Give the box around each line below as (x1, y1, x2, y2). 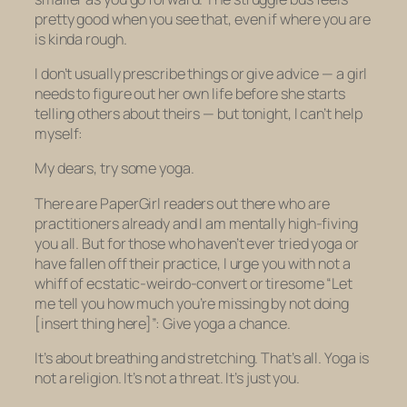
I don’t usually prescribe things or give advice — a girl (35, 64, 368, 84)
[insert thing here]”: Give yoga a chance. (35, 313, 291, 333)
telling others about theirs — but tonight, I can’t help (35, 104, 362, 124)
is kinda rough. (35, 28, 127, 49)
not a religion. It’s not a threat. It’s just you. (35, 367, 301, 388)
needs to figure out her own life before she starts (35, 84, 345, 104)
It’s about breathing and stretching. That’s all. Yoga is (35, 347, 370, 368)
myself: (35, 124, 84, 144)
